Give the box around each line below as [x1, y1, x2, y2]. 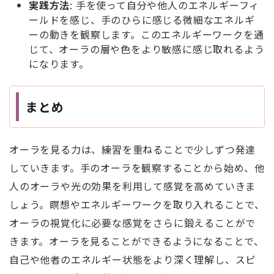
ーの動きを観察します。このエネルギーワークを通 [29, 26, 264, 42]
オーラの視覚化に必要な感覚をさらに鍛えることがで [9, 215, 256, 230]
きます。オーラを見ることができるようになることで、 [9, 233, 264, 248]
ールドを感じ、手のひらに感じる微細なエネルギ [29, 12, 255, 27]
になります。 [29, 56, 89, 71]
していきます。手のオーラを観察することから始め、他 [9, 160, 265, 175]
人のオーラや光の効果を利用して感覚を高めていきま [9, 178, 256, 193]
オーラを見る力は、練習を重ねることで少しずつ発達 [9, 141, 256, 157]
